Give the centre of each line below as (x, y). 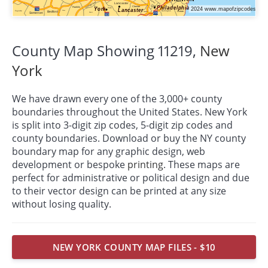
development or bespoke (70, 164)
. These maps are (202, 164)
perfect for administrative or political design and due (131, 177)
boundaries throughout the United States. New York (130, 112)
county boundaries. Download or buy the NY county (129, 138)
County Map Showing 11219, (106, 50)
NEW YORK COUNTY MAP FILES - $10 (134, 247)
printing (145, 164)
